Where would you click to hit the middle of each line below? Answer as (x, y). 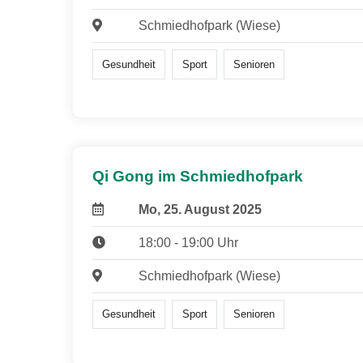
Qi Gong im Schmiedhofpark (198, 176)
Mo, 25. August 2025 (200, 209)
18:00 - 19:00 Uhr (188, 242)
